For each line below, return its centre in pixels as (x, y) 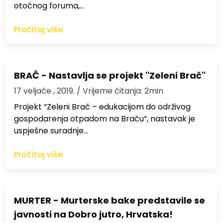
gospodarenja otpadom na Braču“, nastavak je (105, 119)
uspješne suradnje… (51, 131)
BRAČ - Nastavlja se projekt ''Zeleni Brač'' (110, 76)
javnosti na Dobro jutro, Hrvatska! (93, 215)
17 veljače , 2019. (45, 91)
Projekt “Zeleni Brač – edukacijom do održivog (102, 107)
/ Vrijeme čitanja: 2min (120, 91)
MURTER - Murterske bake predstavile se (110, 201)
